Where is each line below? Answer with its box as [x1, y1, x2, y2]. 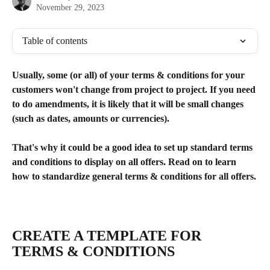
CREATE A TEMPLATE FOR [12, 228, 205, 244]
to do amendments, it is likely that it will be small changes [12, 99, 246, 109]
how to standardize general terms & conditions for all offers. [12, 171, 256, 182]
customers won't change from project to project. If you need [12, 84, 258, 95]
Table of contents [22, 36, 87, 46]
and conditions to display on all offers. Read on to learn [12, 157, 239, 168]
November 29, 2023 [36, 3, 104, 12]
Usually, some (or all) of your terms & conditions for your [12, 70, 247, 80]
